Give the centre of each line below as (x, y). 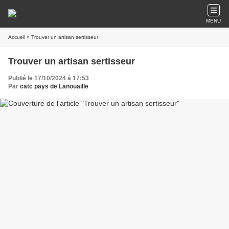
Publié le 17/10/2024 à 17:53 (49, 78)
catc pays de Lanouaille (54, 86)
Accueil (17, 37)
